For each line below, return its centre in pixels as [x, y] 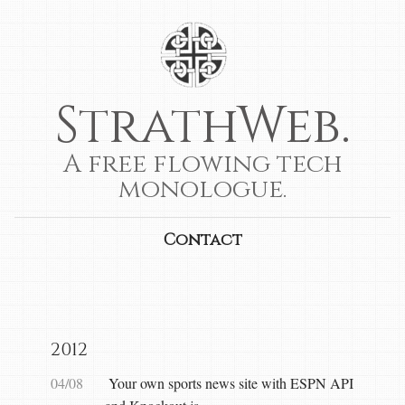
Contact [202, 240]
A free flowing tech [202, 164]
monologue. [202, 189]
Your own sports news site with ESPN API [231, 383]
